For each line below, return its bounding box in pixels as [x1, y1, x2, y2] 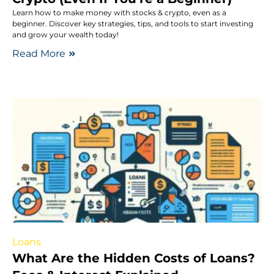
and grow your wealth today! [12, 30, 119, 39]
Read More [12, 48, 65, 59]
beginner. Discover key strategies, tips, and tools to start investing [12, 19, 253, 28]
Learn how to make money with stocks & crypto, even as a [12, 8, 226, 17]
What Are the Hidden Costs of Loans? [12, 251, 255, 265]
